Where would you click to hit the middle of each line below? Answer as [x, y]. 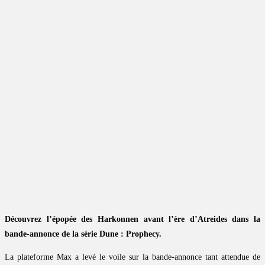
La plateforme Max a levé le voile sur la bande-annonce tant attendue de [132, 257]
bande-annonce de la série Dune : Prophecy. [83, 234]
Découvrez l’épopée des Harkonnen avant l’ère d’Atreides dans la [132, 219]
